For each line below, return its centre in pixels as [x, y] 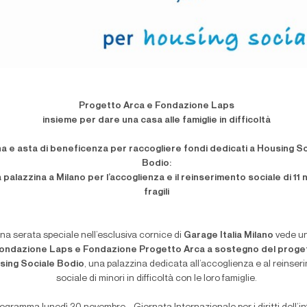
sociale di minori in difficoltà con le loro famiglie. [157, 279]
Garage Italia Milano [228, 235]
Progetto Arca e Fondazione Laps [157, 106]
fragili [157, 192]
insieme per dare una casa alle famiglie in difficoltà [157, 120]
